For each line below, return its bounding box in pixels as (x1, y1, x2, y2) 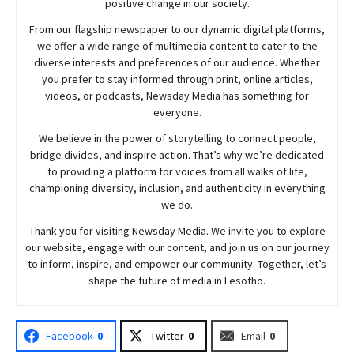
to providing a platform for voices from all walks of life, (47, 164, 307, 179)
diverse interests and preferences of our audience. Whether (34, 55, 320, 70)
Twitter (150, 328, 184, 343)
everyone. (153, 104, 201, 119)
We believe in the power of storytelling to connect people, (38, 130, 316, 145)
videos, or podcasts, (45, 88, 146, 103)
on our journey (258, 239, 330, 254)
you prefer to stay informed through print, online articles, (41, 71, 313, 86)
